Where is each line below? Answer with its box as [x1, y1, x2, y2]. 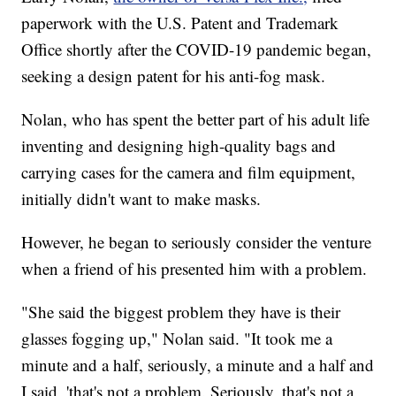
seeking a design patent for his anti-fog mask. [21, 65, 326, 88]
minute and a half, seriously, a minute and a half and [21, 354, 375, 377]
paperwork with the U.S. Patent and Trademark [21, 11, 339, 34]
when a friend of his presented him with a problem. [21, 257, 368, 280]
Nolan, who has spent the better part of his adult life [21, 108, 370, 131]
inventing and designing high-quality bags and [21, 134, 337, 157]
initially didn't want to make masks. [21, 187, 262, 210]
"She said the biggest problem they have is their [21, 301, 341, 324]
